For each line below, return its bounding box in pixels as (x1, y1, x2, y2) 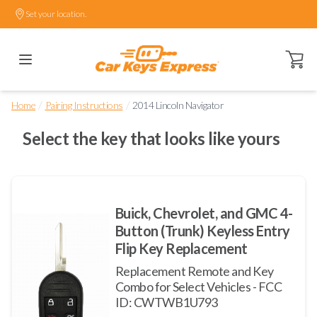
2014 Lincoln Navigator (132, 99, 224, 111)
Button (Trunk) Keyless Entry (115, 221, 290, 239)
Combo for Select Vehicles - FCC (115, 278, 282, 294)
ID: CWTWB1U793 (115, 294, 218, 310)
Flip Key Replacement (115, 239, 248, 257)
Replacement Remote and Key (115, 263, 274, 279)
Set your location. (25, 8, 86, 19)
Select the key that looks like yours (23, 128, 279, 149)
